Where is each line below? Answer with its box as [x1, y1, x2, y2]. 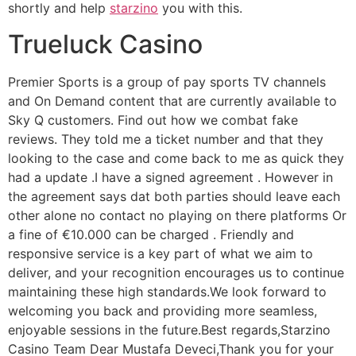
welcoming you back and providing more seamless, [8, 302, 317, 319]
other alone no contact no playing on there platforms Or [8, 207, 346, 223]
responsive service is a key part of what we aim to [8, 245, 313, 261]
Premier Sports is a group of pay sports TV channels [8, 73, 326, 90]
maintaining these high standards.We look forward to [8, 283, 327, 300]
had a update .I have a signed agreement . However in [8, 168, 333, 185]
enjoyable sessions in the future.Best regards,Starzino [8, 321, 331, 338]
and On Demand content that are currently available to [8, 92, 337, 109]
